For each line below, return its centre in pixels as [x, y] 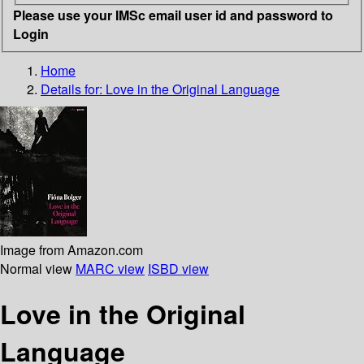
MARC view [110, 268]
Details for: [73, 89]
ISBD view [178, 268]
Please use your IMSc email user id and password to [173, 15]
